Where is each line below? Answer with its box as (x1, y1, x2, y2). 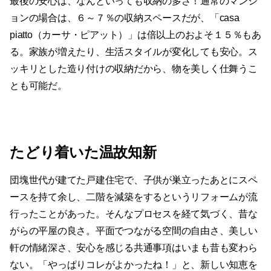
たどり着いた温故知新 (10, 144, 157, 161)
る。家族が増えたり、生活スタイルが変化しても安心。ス (10, 47, 258, 57)
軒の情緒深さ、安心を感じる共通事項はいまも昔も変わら (10, 243, 258, 253)
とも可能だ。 (10, 80, 67, 91)
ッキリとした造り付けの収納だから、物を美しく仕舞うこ (10, 64, 258, 74)
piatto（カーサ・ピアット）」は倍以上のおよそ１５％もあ (10, 30, 261, 41)
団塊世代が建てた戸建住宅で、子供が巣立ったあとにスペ (10, 175, 258, 186)
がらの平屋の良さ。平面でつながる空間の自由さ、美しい (10, 226, 258, 237)
